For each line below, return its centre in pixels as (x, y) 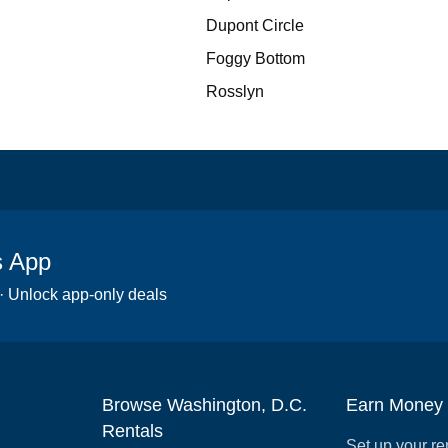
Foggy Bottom (255, 58)
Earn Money (395, 405)
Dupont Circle (254, 25)
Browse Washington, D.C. (204, 405)
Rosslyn (234, 91)
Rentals (132, 431)
